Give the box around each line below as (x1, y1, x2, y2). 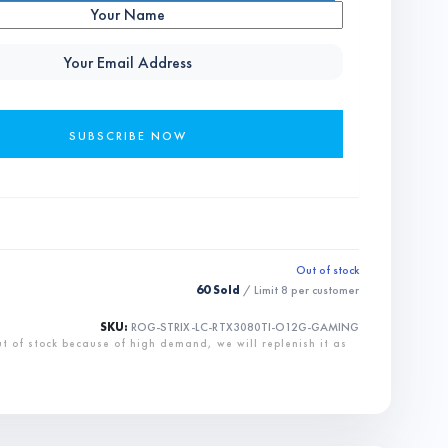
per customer (288, 282, 359, 298)
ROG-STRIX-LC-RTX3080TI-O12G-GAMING (131, 319, 359, 336)
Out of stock (295, 262, 359, 278)
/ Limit (240, 282, 281, 298)
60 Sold (196, 282, 240, 298)
